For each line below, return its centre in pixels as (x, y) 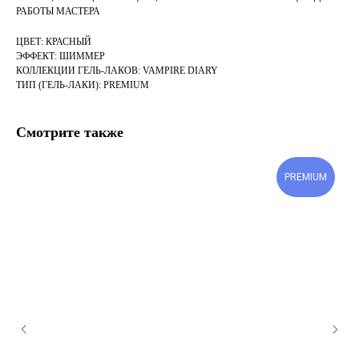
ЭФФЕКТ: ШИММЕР (61, 56)
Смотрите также (70, 133)
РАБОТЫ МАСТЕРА (58, 12)
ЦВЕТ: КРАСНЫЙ (54, 42)
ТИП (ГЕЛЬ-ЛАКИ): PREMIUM (83, 85)
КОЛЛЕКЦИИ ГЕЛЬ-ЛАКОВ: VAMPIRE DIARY (117, 71)
